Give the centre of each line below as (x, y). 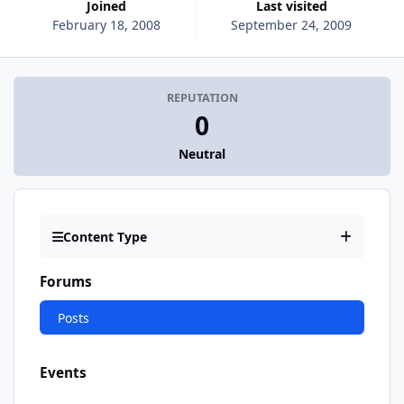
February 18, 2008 (106, 24)
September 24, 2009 (292, 24)
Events (63, 372)
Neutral (202, 154)
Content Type (105, 237)
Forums (66, 282)
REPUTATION (202, 98)
